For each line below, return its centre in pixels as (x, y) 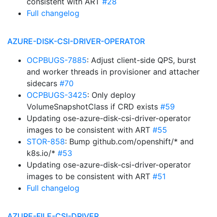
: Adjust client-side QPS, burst (141, 60)
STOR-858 (46, 141)
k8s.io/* (42, 153)
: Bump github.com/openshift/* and (129, 141)
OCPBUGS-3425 (57, 95)
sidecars (43, 83)
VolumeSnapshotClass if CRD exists (93, 107)
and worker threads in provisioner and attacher (113, 72)
